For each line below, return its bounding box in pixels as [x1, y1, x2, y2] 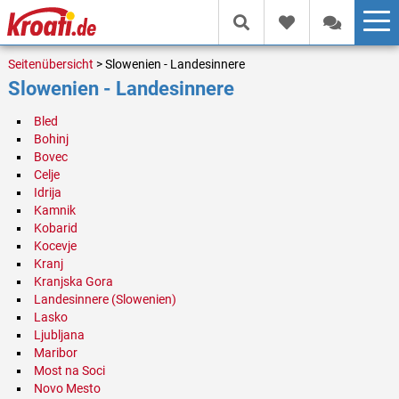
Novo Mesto [33, 381, 101, 396]
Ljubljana [33, 328, 85, 343]
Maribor [33, 346, 77, 361]
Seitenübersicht [7, 57, 94, 72]
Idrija [33, 185, 61, 200]
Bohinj [33, 132, 69, 147]
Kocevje [33, 239, 77, 254]
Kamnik [33, 203, 76, 218]
